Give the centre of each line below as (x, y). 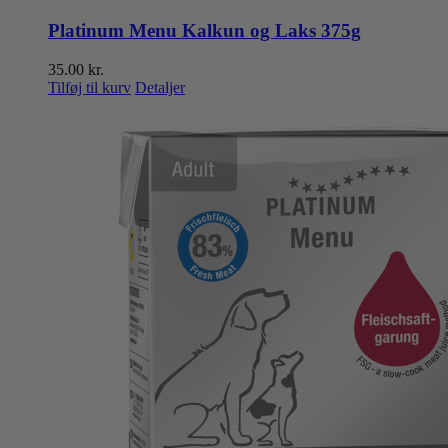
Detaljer (160, 87)
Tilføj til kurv (89, 87)
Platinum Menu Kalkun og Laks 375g (204, 30)
